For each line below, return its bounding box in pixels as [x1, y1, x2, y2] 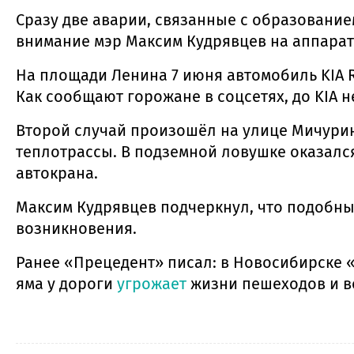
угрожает [113, 274, 186, 293]
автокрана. [16, 164, 98, 183]
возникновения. [16, 219, 137, 238]
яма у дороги [16, 274, 113, 293]
